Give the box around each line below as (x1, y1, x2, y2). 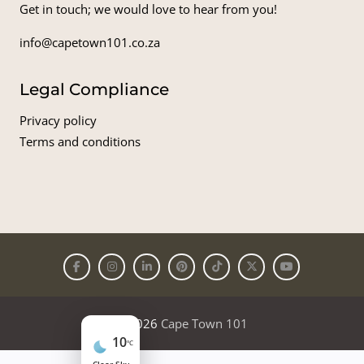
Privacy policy (19, 111, 97, 128)
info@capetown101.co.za (19, 33, 160, 50)
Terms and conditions (19, 132, 141, 149)
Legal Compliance (19, 79, 169, 99)
